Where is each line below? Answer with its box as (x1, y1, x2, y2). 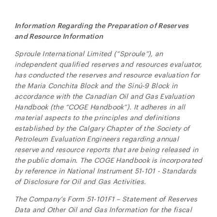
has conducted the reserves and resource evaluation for (15, 71, 200, 79)
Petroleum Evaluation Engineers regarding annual (15, 135, 179, 143)
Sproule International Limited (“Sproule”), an (15, 49, 163, 58)
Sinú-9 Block (127, 81, 171, 90)
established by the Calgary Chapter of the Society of (15, 124, 190, 132)
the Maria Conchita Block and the (15, 81, 127, 90)
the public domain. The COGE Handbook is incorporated (15, 156, 202, 164)
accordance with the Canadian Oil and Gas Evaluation (15, 92, 195, 100)
